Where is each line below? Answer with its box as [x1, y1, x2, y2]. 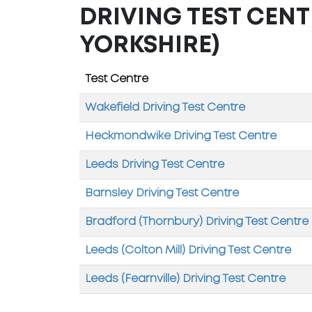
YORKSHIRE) [79, 35, 219, 56]
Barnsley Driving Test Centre [85, 188, 239, 198]
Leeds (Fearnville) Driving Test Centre [85, 274, 286, 284]
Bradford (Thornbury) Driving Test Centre [85, 217, 309, 227]
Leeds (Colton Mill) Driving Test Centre [85, 245, 291, 256]
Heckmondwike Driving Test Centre [85, 131, 276, 141]
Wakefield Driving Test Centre [85, 102, 245, 113]
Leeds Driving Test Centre [85, 159, 224, 170]
